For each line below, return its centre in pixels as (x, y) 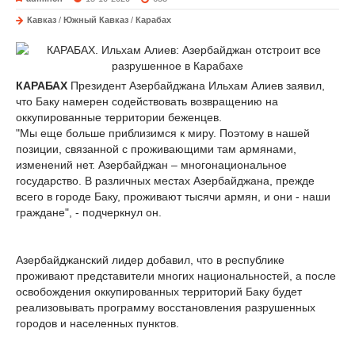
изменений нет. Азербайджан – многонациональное (151, 165)
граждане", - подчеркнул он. (89, 212)
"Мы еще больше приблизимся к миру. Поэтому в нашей (163, 133)
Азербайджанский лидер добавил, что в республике (150, 260)
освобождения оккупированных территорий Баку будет (159, 292)
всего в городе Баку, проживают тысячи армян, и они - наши (173, 197)
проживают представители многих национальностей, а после (176, 276)
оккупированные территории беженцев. (119, 117)
